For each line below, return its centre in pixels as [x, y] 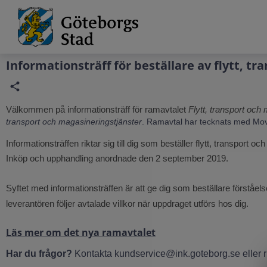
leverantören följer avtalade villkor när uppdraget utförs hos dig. [127, 204]
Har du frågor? [39, 254]
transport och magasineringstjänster [74, 122]
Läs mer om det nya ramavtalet [81, 232]
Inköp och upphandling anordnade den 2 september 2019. [118, 158]
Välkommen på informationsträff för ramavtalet [97, 109]
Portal [30, 22]
